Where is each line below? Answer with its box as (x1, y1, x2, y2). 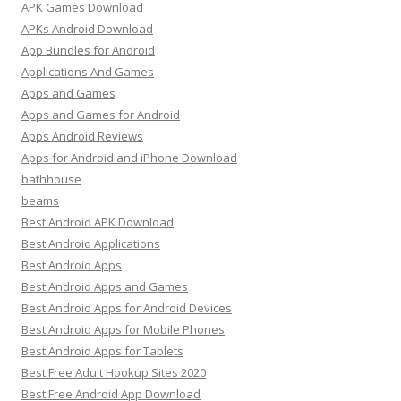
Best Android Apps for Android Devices (21, 300, 232, 316)
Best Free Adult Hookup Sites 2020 (21, 364, 206, 380)
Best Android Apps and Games (21, 278, 188, 294)
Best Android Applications (21, 235, 160, 252)
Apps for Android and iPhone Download (21, 149, 237, 166)
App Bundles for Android (21, 42, 155, 58)
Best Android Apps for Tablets (21, 343, 183, 359)
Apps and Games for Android (21, 107, 180, 123)
